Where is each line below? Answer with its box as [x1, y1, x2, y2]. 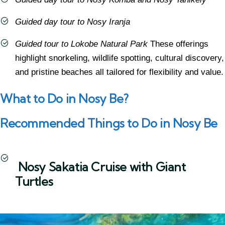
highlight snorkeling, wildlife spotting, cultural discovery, [15, 53, 224, 63]
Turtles [15, 174, 53, 189]
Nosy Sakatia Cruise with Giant [15, 159, 186, 174]
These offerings [148, 39, 208, 49]
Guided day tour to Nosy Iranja [15, 17, 130, 27]
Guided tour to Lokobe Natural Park [15, 39, 148, 49]
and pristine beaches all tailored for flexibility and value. [15, 67, 223, 77]
